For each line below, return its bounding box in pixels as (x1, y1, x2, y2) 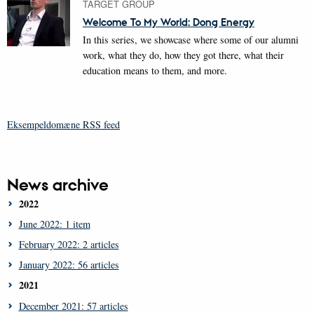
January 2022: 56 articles (18, 258, 119, 272)
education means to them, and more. (83, 64, 227, 78)
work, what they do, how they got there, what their (83, 48, 284, 62)
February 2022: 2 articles (18, 238, 119, 252)
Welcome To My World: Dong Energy (83, 15, 254, 29)
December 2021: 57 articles (18, 299, 128, 313)
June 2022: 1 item (18, 217, 90, 231)
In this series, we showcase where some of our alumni (83, 33, 299, 47)
